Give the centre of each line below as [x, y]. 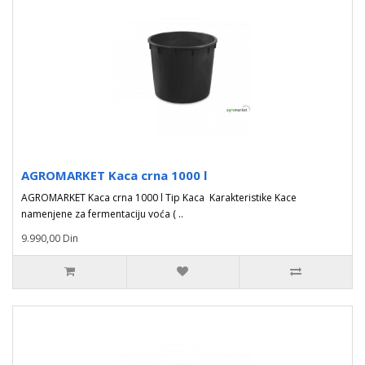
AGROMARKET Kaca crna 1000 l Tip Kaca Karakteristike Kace [159, 198]
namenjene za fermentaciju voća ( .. [102, 214]
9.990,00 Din [50, 238]
